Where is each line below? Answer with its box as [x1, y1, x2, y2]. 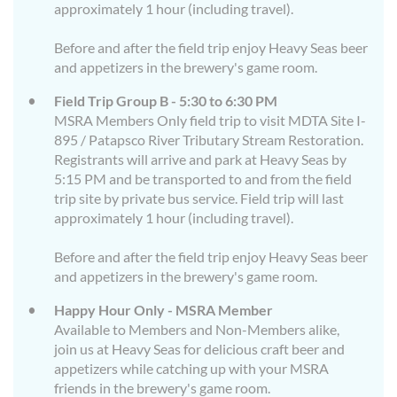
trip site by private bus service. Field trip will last [54, 190, 344, 207]
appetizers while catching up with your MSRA [54, 360, 329, 378]
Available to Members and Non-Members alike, [54, 321, 339, 339]
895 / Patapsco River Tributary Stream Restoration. [54, 131, 363, 149]
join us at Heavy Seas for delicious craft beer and [54, 340, 345, 358]
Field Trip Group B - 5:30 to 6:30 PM [54, 92, 277, 110]
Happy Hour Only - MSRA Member [54, 301, 273, 319]
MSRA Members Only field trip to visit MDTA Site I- [54, 112, 366, 129]
